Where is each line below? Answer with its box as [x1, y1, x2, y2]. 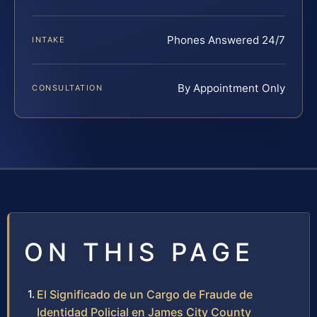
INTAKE [32, 35, 66, 45]
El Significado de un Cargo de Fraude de [37, 287, 253, 302]
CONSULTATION [32, 83, 103, 93]
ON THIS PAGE [24, 237, 255, 267]
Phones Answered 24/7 [167, 33, 285, 47]
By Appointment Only [178, 81, 285, 96]
